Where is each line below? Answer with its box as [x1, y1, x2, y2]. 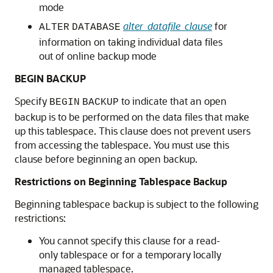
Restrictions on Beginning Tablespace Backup [15, 175, 227, 188]
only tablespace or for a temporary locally [39, 248, 221, 261]
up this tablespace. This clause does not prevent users [15, 124, 250, 138]
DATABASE [72, 22, 121, 34]
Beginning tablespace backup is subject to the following [15, 197, 258, 211]
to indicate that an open [119, 94, 227, 108]
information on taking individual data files [39, 35, 222, 49]
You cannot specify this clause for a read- [39, 234, 221, 247]
